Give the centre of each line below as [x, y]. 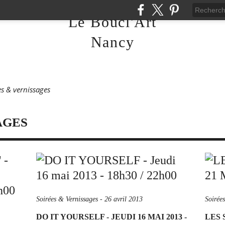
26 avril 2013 [124, 199]
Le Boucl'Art [113, 22]
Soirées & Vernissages [67, 199]
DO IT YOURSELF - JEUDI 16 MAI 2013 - [111, 217]
